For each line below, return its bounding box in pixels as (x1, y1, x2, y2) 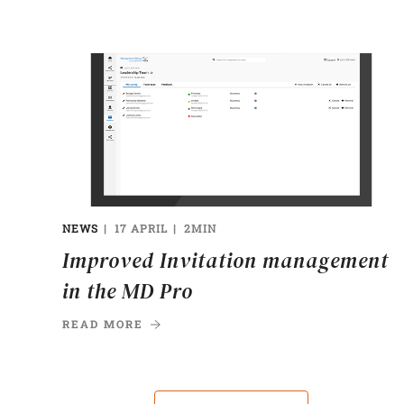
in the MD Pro (61, 277, 193, 307)
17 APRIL (114, 221, 168, 236)
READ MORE (61, 317, 143, 332)
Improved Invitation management (61, 246, 389, 276)
